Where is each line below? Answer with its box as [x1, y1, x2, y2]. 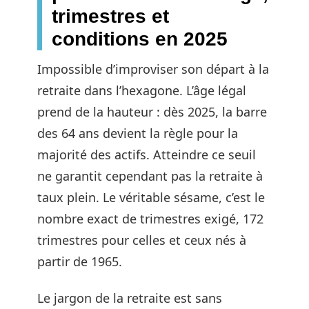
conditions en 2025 [52, 28, 228, 50]
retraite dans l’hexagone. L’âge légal [37, 81, 246, 99]
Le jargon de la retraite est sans [37, 290, 222, 306]
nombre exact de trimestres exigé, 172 [37, 210, 263, 227]
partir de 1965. [37, 252, 122, 270]
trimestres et [52, 5, 169, 27]
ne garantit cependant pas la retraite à [37, 167, 263, 184]
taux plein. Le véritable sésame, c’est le [37, 188, 265, 206]
